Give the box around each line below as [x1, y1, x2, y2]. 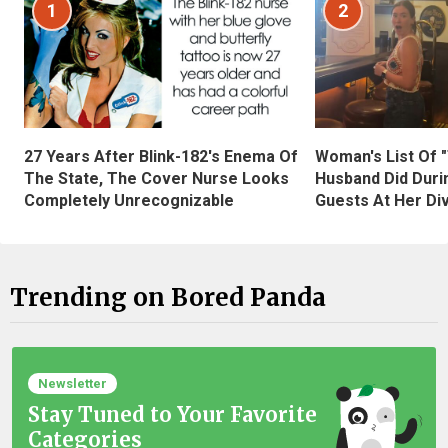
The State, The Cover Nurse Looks [24, 168, 289, 188]
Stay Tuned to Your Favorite [28, 401, 317, 427]
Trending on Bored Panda [10, 282, 326, 314]
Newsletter [38, 375, 107, 391]
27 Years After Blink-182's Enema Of [24, 146, 298, 166]
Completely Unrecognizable [24, 190, 234, 210]
